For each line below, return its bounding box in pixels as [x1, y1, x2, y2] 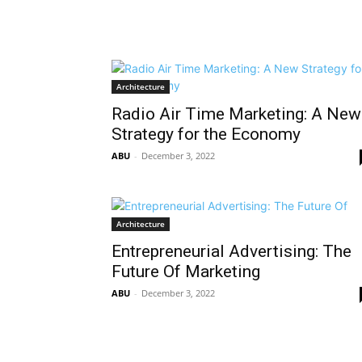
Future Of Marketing [112, 261, 260, 281]
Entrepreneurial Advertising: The [112, 241, 351, 261]
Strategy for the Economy [112, 124, 301, 144]
